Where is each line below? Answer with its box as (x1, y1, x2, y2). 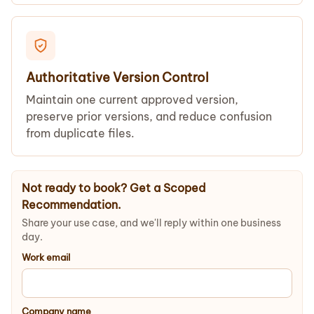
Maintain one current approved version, (26, 93, 238, 107)
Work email (22, 252, 70, 263)
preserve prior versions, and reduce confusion (26, 109, 272, 123)
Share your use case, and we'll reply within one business (22, 217, 281, 229)
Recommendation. (22, 198, 121, 212)
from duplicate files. (26, 126, 135, 140)
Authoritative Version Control (26, 69, 209, 86)
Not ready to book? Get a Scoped (22, 181, 205, 195)
